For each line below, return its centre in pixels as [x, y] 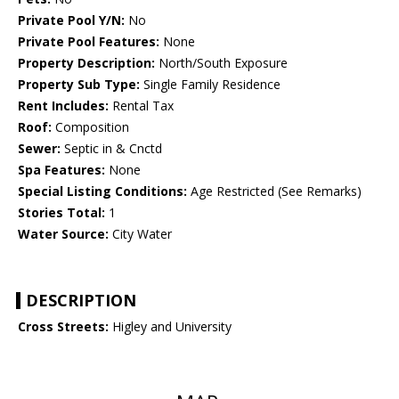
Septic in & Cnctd [111, 149]
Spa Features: [61, 170]
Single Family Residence [210, 85]
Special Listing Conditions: [102, 191]
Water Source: [63, 234]
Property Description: [86, 63]
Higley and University [170, 327]
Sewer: [39, 149]
